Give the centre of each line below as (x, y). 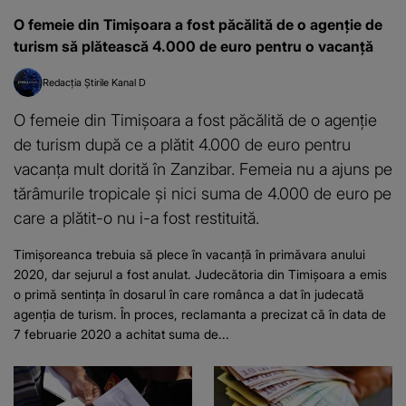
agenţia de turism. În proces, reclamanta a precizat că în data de (200, 314)
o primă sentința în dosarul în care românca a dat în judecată (189, 295)
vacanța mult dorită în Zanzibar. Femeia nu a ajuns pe (203, 169)
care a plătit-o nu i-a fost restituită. (136, 218)
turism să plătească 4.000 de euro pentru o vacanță (193, 47)
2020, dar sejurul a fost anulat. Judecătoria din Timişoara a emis (200, 275)
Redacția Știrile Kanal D (94, 83)
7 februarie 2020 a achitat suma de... (121, 334)
